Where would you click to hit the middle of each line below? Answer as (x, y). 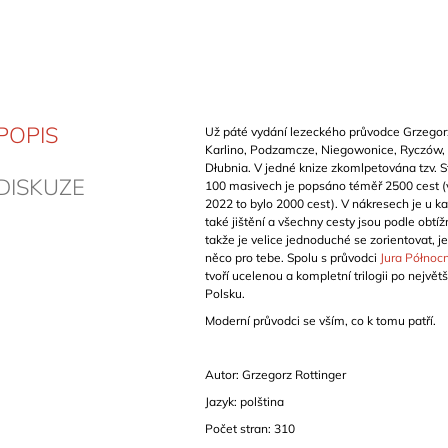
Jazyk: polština (244, 402)
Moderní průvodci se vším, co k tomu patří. (320, 321)
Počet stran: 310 (249, 429)
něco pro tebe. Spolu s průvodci (292, 258)
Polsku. (224, 294)
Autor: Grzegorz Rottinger (275, 375)
